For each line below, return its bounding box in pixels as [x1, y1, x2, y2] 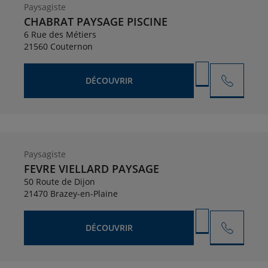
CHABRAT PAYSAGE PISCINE [24, 14, 167, 29]
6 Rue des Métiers [24, 29, 96, 40]
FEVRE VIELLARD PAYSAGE [24, 162, 159, 176]
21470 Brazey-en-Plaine [24, 188, 118, 199]
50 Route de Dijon [24, 176, 95, 187]
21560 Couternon [24, 41, 93, 52]
